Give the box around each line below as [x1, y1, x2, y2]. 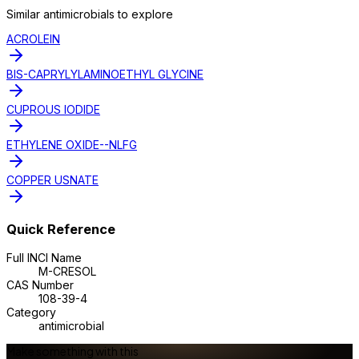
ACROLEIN [6, 31, 60, 46]
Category [6, 305, 56, 319]
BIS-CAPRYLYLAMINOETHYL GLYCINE [6, 67, 204, 81]
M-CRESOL [38, 264, 96, 278]
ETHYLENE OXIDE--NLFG [6, 137, 137, 151]
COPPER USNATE [6, 172, 99, 187]
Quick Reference [6, 221, 115, 238]
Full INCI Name [6, 250, 82, 264]
